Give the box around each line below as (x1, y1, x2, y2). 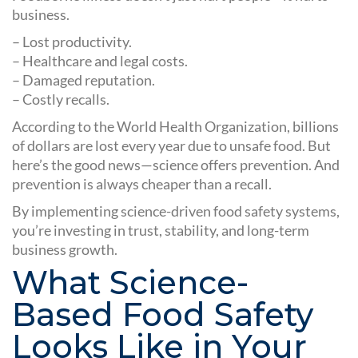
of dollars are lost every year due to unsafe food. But (12, 137, 331, 155)
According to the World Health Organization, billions (12, 117, 339, 136)
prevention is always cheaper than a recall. (12, 175, 272, 193)
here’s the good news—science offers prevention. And (12, 156, 340, 174)
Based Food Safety (12, 295, 313, 335)
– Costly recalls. (12, 90, 109, 109)
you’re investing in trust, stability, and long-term (12, 221, 309, 240)
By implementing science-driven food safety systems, (12, 202, 340, 221)
